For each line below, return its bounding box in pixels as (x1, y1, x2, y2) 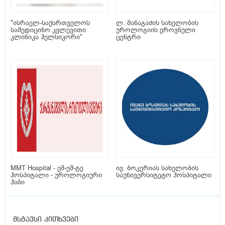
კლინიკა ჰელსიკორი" (11, 33, 82, 42)
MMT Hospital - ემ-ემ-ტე (11, 164, 83, 173)
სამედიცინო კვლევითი (11, 26, 86, 35)
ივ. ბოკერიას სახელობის (116, 164, 198, 173)
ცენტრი (116, 33, 141, 42)
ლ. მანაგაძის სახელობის (116, 19, 198, 28)
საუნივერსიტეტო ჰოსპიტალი (116, 171, 211, 180)
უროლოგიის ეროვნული (116, 26, 195, 35)
